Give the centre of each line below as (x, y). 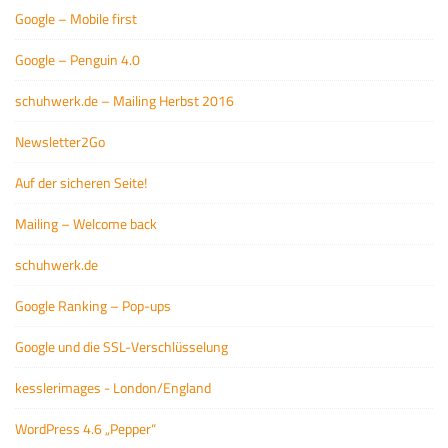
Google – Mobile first (76, 18)
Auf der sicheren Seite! (81, 182)
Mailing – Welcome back (86, 223)
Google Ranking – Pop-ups (93, 305)
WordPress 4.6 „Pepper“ (85, 428)
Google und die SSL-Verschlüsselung (121, 346)
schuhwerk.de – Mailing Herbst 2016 (124, 100)
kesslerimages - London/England (113, 387)
